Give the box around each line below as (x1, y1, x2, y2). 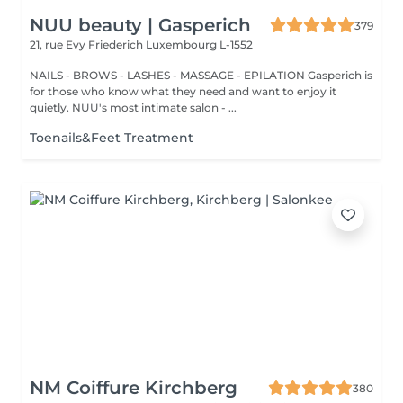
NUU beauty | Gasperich (30, 14, 251, 36)
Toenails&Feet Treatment (30, 130, 193, 146)
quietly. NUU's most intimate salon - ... (30, 101, 237, 114)
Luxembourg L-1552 (146, 38, 253, 51)
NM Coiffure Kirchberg (30, 377, 237, 399)
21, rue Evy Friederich (30, 38, 146, 51)
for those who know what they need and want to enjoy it (30, 85, 336, 98)
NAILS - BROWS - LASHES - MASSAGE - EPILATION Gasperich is (30, 68, 372, 82)
